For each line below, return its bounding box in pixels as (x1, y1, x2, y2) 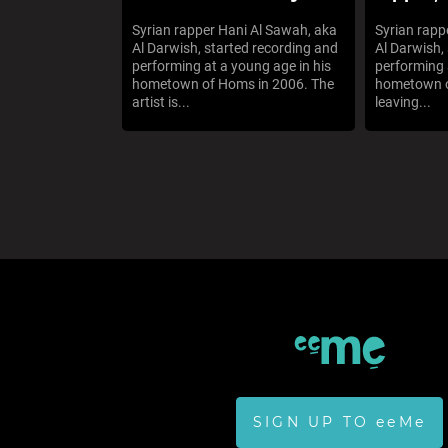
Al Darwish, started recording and (132, 39, 338, 56)
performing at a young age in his (132, 57, 331, 74)
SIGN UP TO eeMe (253, 413, 426, 432)
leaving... (375, 93, 432, 110)
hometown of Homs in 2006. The (132, 75, 334, 92)
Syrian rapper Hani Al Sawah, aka (132, 21, 337, 38)
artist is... (132, 93, 190, 110)
